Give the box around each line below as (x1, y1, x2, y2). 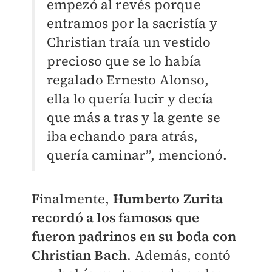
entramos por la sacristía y (46, 14, 217, 33)
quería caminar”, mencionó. (46, 146, 228, 165)
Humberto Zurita (112, 189, 223, 208)
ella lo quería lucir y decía (46, 89, 214, 108)
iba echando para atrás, (46, 127, 199, 146)
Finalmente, (31, 189, 113, 208)
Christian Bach (31, 246, 127, 265)
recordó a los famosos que (31, 208, 200, 227)
